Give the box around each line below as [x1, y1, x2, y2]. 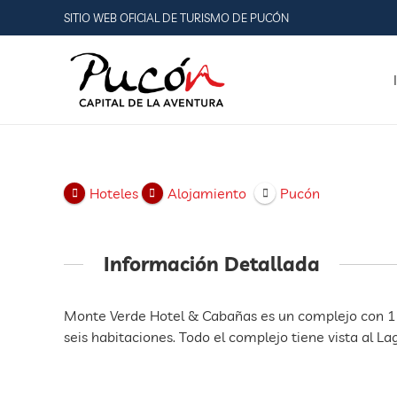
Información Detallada [103, 251, 320, 277]
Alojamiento [167, 184, 246, 203]
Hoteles [89, 184, 138, 203]
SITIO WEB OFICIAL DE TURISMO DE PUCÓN [64, 10, 289, 25]
